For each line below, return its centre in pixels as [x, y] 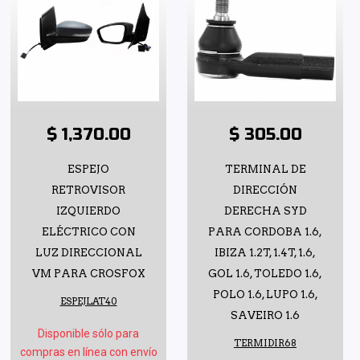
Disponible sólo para [88, 334]
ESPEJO [88, 170]
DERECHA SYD [265, 211]
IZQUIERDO [88, 211]
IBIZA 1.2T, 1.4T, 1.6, [265, 253]
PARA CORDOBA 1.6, [265, 232]
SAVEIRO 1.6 [265, 316]
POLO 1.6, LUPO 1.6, [265, 295]
